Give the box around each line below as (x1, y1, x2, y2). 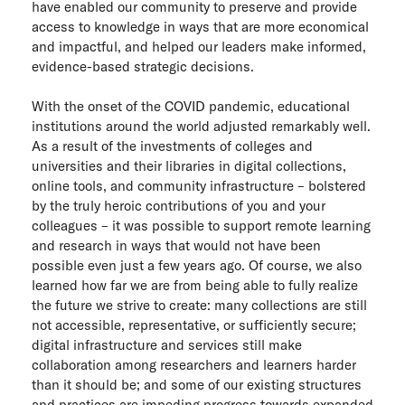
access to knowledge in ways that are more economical (32, 17, 369, 35)
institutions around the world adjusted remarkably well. (32, 118, 371, 135)
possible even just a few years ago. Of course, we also (32, 257, 362, 274)
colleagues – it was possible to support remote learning (32, 217, 371, 234)
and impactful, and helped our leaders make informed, (32, 37, 366, 55)
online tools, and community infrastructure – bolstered (32, 177, 366, 194)
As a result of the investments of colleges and (32, 137, 313, 155)
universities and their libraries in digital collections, (32, 157, 346, 174)
